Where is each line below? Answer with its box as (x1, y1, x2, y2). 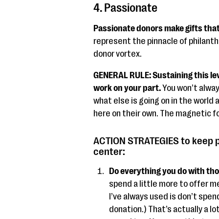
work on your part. (93, 83, 162, 93)
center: (93, 146, 125, 157)
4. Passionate (93, 1, 157, 15)
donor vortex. (93, 49, 142, 59)
